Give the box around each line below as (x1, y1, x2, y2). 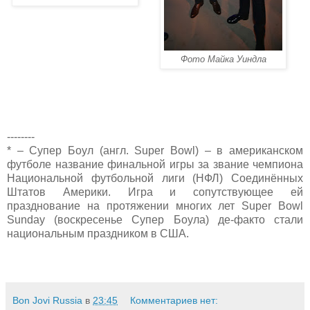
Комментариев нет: (130, 294, 219, 306)
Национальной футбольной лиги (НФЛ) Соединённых (7, 172, 303, 184)
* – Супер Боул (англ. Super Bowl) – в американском (7, 144, 303, 156)
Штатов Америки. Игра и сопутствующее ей (7, 185, 303, 198)
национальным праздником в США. (7, 227, 189, 239)
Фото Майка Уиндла (180, 53, 266, 64)
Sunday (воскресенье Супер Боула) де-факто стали (7, 213, 303, 226)
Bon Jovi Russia (12, 294, 82, 306)
